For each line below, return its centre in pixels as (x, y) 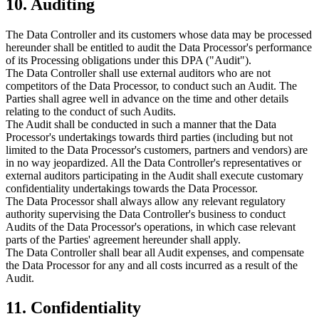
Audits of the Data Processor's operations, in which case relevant (151, 226)
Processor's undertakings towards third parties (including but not (149, 137)
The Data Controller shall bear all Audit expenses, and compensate (155, 252)
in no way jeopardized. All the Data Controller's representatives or (153, 162)
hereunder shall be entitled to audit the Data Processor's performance (159, 47)
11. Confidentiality (73, 308)
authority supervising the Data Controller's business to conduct (146, 214)
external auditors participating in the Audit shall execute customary (155, 175)
